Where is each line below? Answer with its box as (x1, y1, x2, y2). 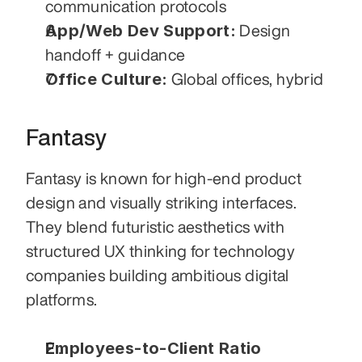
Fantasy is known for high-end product (26, 170, 301, 187)
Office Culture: (45, 69, 168, 90)
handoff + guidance (45, 46, 186, 64)
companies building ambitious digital (26, 267, 289, 284)
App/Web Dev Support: (45, 21, 236, 41)
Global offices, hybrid (167, 70, 324, 88)
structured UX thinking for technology (26, 242, 295, 260)
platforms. (26, 291, 98, 309)
